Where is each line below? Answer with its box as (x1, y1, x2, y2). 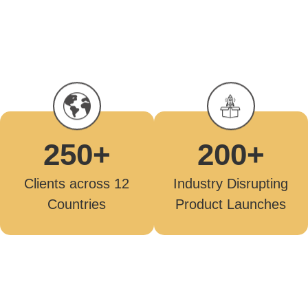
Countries (47, 196, 107, 212)
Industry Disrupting (173, 176, 289, 192)
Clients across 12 (24, 175, 130, 191)
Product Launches (175, 197, 287, 212)
